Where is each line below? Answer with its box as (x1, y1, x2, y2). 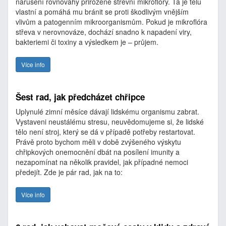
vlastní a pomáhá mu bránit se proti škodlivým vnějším (16, 7, 189, 17)
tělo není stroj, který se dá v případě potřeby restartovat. (16, 127, 195, 137)
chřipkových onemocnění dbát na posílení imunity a (16, 147, 180, 157)
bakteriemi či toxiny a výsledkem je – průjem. (16, 37, 158, 47)
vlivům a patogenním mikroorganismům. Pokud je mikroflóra (16, 17, 207, 27)
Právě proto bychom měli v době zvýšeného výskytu (16, 137, 181, 147)
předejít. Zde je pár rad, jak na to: (16, 167, 123, 177)
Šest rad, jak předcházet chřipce (16, 91, 145, 103)
